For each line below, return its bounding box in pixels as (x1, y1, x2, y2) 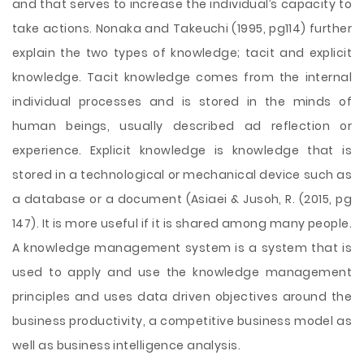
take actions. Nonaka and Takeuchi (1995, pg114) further (12, 20, 352, 37)
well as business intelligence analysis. (12, 337, 241, 353)
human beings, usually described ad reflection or (12, 118, 352, 134)
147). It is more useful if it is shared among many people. (12, 215, 352, 232)
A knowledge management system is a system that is (12, 240, 352, 256)
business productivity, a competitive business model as (12, 313, 352, 329)
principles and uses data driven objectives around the (12, 288, 352, 305)
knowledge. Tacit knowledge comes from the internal (12, 69, 352, 85)
